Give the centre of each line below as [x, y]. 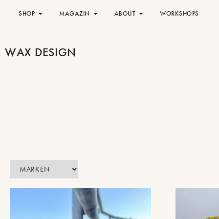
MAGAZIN [75, 14]
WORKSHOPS [179, 14]
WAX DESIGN [41, 52]
